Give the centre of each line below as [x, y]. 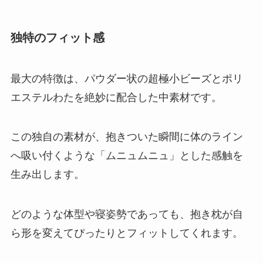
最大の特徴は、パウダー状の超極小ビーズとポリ [127, 78]
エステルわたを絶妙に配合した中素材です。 [116, 97]
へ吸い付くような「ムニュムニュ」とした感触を [127, 156]
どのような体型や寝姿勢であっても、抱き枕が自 [127, 215]
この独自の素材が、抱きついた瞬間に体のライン [127, 137]
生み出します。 [47, 175]
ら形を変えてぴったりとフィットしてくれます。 [127, 233]
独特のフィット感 [57, 38]
